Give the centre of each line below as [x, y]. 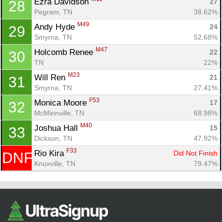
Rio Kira [50, 153]
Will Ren [51, 77]
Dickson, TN [53, 138]
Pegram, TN [53, 12]
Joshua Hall [57, 128]
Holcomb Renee [65, 52]
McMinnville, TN [59, 113]
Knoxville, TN [55, 163]
